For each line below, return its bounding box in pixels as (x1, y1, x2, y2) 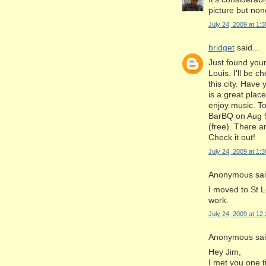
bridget (208, 42, 235, 52)
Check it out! (208, 132, 255, 142)
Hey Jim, (208, 247, 241, 257)
